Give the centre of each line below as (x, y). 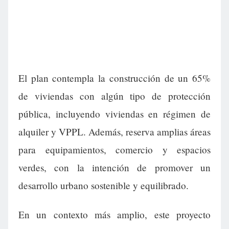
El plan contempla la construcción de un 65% (114, 78)
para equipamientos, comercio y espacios (114, 150)
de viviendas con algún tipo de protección (114, 96)
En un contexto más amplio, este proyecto (114, 215)
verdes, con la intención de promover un (114, 168)
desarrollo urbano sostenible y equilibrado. (104, 186)
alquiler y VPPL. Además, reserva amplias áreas (114, 132)
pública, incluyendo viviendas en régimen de (114, 114)
